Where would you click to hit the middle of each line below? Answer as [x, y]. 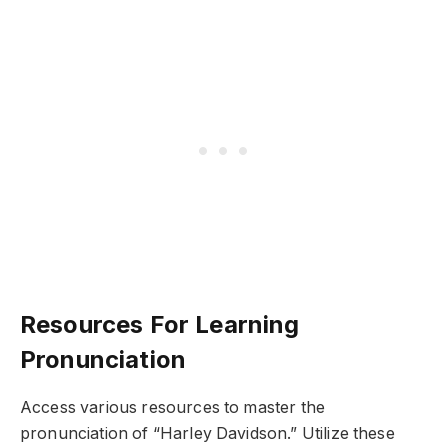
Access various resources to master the [173, 408]
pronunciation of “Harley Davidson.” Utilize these [207, 434]
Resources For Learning [160, 325]
